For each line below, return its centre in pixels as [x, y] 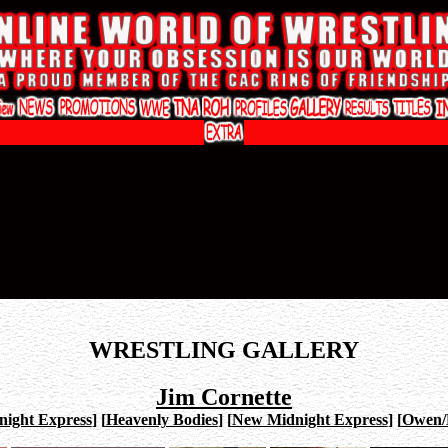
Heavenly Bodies [161, 419]
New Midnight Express [309, 419]
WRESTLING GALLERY [224, 349]
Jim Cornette [224, 396]
